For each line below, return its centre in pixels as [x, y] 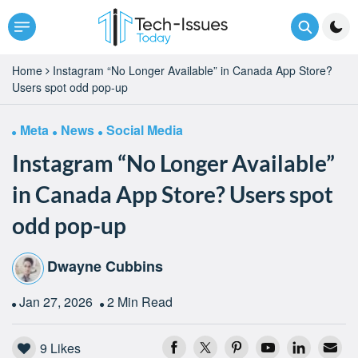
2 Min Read [140, 301]
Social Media [145, 129]
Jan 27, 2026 [58, 301]
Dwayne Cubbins [105, 267]
